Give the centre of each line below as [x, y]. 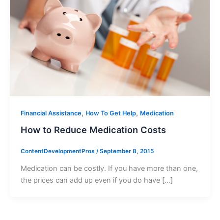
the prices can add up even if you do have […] [96, 180]
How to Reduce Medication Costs [93, 130]
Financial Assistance [51, 113]
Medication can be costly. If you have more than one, [109, 169]
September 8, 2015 [126, 151]
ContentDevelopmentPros [58, 151]
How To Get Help [110, 113]
